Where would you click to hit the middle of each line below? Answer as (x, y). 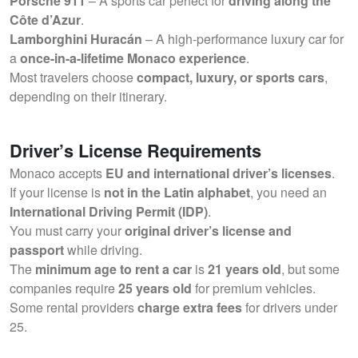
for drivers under (290, 307)
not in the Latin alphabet (177, 192)
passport (37, 250)
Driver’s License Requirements (135, 151)
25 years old (155, 288)
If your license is (57, 192)
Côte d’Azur (45, 20)
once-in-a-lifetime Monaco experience (133, 58)
